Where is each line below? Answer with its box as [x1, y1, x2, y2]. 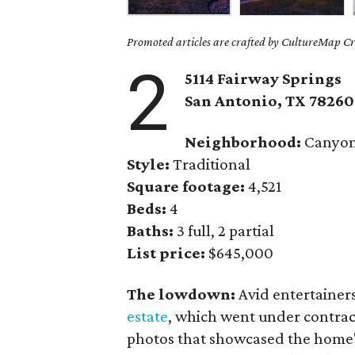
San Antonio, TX [185, 91, 310, 110]
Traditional [170, 155, 250, 174]
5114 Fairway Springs [185, 69, 342, 88]
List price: [127, 243, 205, 262]
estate [127, 307, 168, 326]
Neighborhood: [185, 132, 302, 151]
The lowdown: [127, 284, 239, 303]
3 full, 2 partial [174, 221, 274, 240]
